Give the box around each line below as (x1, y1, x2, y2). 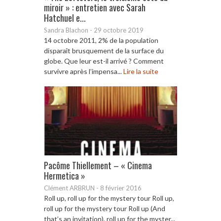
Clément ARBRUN (44, 184, 95, 192)
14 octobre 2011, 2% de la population (44, 36, 158, 44)
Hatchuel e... (44, 11, 86, 24)
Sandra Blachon (44, 26, 88, 34)
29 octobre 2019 (94, 26, 144, 34)
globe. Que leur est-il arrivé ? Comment (44, 56, 164, 65)
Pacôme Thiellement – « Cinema (44, 158, 152, 172)
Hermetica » (44, 169, 85, 182)
